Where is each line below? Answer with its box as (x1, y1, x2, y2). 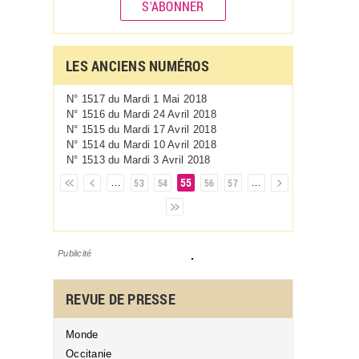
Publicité (58, 248, 92, 258)
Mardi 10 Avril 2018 (123, 138, 216, 151)
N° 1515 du (67, 123, 123, 135)
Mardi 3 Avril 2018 (123, 153, 211, 166)
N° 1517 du (67, 92, 123, 105)
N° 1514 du (67, 138, 123, 151)
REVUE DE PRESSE (66, 288, 175, 309)
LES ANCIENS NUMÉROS (66, 55, 209, 75)
